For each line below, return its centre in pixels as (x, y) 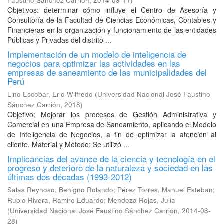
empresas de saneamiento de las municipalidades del (107, 72)
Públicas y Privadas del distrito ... (59, 40)
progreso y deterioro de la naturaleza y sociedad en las (110, 168)
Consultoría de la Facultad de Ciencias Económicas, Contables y (112, 20)
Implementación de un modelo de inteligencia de (97, 54)
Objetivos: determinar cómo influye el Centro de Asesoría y (112, 10)
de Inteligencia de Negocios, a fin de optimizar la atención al (112, 134)
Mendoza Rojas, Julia (142, 200)
